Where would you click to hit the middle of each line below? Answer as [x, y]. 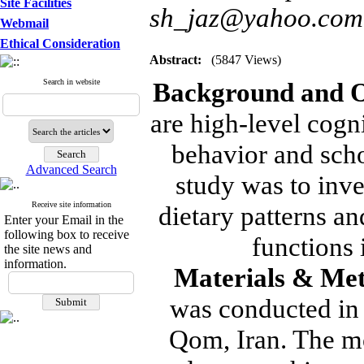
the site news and [48, 249]
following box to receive [67, 234]
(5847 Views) [246, 60]
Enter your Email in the [64, 220]
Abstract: [175, 60]
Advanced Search [71, 169]
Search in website [71, 82]
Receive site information [71, 204]
